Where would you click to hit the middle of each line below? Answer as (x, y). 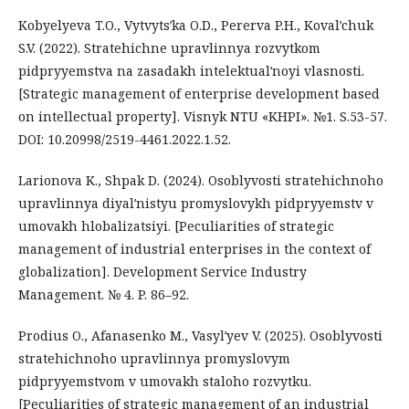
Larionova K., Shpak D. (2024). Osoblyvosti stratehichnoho (201, 180)
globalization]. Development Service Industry (163, 271)
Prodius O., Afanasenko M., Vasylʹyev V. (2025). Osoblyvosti (200, 335)
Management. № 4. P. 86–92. (104, 294)
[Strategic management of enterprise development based (199, 93)
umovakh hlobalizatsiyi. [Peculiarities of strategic (176, 225)
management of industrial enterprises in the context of (194, 248)
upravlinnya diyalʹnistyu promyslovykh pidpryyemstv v (196, 203)
